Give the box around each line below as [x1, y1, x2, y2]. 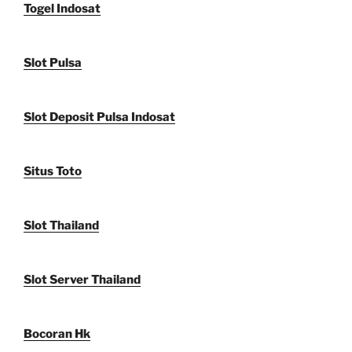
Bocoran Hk [24, 327, 90, 342]
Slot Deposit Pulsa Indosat [24, 110, 175, 125]
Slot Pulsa [24, 56, 82, 71]
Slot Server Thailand [24, 273, 141, 288]
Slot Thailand [24, 218, 99, 233]
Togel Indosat [24, 2, 101, 16]
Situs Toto [24, 164, 82, 179]
